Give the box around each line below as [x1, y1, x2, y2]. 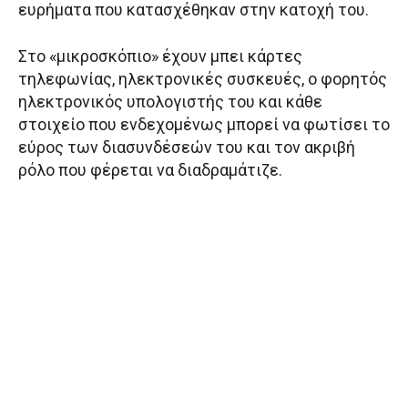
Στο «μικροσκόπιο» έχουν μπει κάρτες [18, 46, 302, 66]
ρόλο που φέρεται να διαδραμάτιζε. [18, 160, 282, 180]
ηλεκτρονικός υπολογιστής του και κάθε [18, 92, 322, 112]
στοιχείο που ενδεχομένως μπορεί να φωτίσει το [18, 115, 390, 135]
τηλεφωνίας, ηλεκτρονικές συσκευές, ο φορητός [18, 69, 387, 89]
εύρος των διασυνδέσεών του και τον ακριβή [18, 138, 355, 158]
